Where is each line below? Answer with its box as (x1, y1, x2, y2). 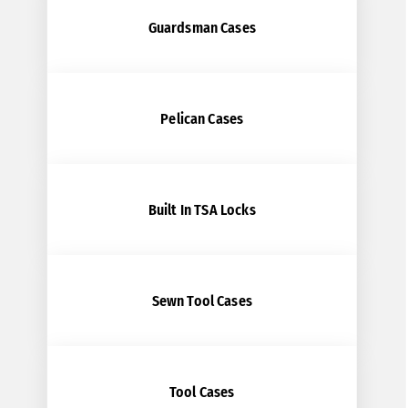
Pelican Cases (160, 109, 244, 127)
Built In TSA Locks (148, 200, 256, 219)
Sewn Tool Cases (151, 291, 252, 310)
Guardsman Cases (148, 18, 256, 36)
